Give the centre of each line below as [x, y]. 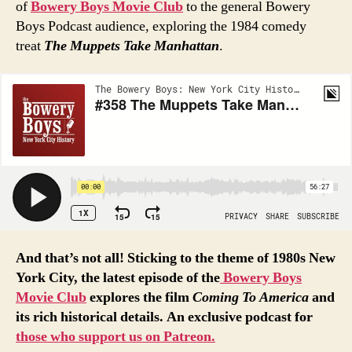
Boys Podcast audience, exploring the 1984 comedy [161, 26]
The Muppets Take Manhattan [132, 46]
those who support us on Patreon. [115, 336]
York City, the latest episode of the [118, 277]
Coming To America [252, 297]
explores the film [139, 297]
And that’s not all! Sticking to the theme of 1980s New [176, 258]
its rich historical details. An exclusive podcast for [164, 317]
